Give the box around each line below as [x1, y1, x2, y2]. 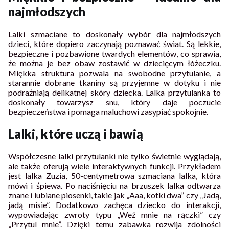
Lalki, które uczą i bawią [8, 126, 143, 142]
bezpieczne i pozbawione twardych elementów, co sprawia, [8, 48, 221, 58]
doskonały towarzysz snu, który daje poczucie [8, 97, 221, 107]
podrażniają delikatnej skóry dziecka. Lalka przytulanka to [8, 87, 221, 97]
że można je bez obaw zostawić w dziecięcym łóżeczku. [8, 58, 221, 68]
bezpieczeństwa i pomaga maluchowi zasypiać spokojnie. [8, 106, 208, 117]
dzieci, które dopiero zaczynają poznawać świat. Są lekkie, [8, 38, 221, 49]
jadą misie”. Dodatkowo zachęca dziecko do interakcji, [8, 200, 221, 210]
